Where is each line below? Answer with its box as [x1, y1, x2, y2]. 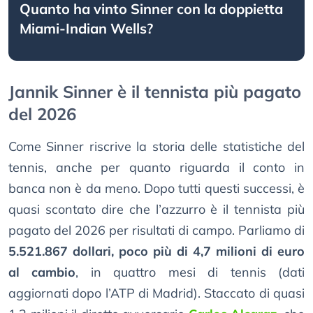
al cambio [8, 264, 76, 281]
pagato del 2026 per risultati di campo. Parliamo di [8, 222, 305, 239]
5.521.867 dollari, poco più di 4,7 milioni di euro [8, 243, 305, 260]
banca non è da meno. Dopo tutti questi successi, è [8, 180, 305, 197]
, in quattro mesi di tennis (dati [75, 264, 305, 281]
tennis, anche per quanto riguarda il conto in [8, 159, 305, 176]
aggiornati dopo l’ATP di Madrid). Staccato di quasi [8, 285, 305, 302]
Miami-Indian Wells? [20, 20, 153, 38]
